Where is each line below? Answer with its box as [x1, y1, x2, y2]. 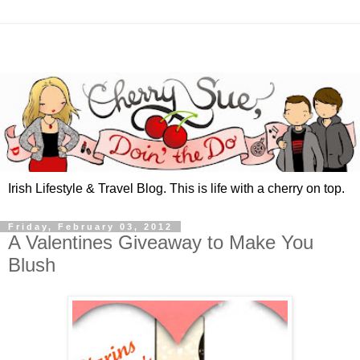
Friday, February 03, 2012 [8, 222, 173, 232]
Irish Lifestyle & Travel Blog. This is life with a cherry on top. [8, 182, 345, 196]
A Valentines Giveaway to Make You [8, 231, 313, 254]
